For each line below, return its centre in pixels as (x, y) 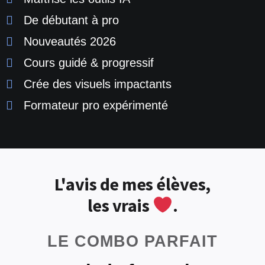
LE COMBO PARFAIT (132, 242)
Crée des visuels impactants (98, 84)
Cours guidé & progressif (89, 63)
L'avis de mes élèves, (132, 184)
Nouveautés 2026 (70, 42)
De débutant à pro (71, 20)
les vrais (120, 206)
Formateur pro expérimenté (96, 106)
